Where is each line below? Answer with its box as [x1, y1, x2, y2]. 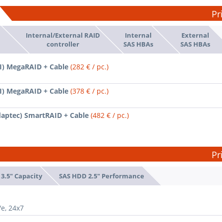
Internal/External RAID [25, 30, 100, 40]
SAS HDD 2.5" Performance [58, 171, 144, 180]
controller [46, 39, 79, 49]
